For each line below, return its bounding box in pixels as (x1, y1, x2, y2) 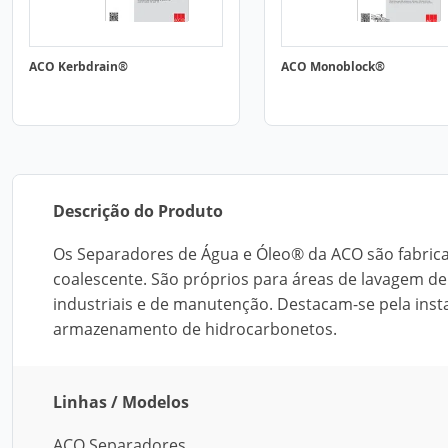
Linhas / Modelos (53, 391, 189, 413)
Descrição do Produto (53, 200, 223, 222)
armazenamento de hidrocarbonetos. (53, 318, 337, 340)
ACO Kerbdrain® (29, 58, 128, 75)
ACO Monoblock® (281, 58, 385, 75)
